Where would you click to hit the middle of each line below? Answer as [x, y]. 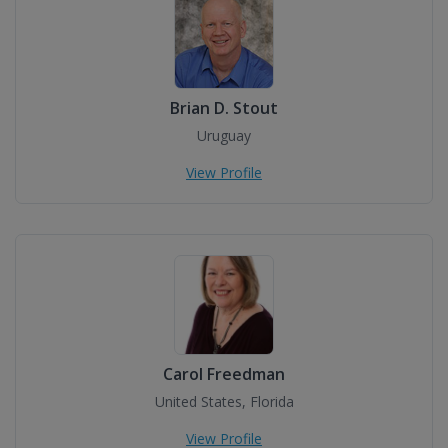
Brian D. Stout [224, 108]
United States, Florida [224, 401]
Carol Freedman [224, 374]
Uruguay [224, 135]
